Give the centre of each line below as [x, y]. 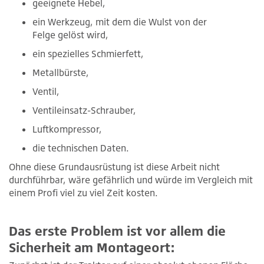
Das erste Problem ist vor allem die [117, 230]
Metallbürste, [61, 72]
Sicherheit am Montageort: [92, 247]
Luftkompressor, [67, 129]
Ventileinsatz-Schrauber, [84, 110]
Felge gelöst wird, [70, 34]
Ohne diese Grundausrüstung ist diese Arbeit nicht [114, 166]
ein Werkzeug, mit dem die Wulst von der [120, 22]
